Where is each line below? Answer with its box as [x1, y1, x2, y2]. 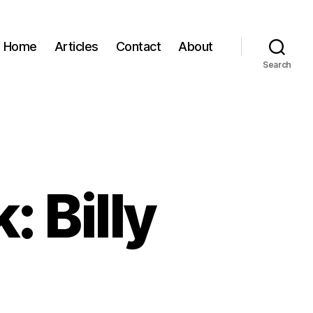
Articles [54, 38, 99, 54]
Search [262, 59, 292, 70]
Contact [115, 38, 161, 54]
